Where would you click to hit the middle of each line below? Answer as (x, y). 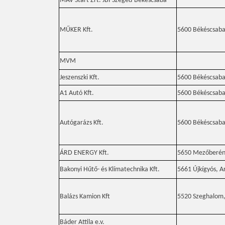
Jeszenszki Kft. (80, 78)
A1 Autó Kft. (77, 93)
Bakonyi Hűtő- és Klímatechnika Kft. (110, 170)
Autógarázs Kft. (82, 123)
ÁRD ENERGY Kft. (84, 153)
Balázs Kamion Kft (85, 197)
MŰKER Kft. (76, 30)
